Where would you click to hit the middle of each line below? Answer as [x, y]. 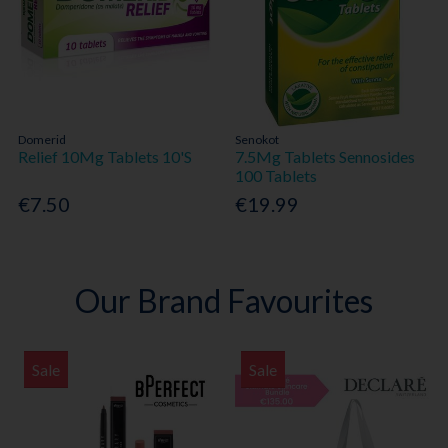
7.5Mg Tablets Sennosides [325, 157]
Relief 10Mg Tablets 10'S [105, 157]
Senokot [257, 140]
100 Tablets [276, 176]
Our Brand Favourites [223, 300]
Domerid [42, 140]
